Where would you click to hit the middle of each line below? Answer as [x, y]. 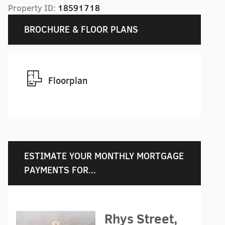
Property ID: [33, 8]
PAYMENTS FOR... [60, 170]
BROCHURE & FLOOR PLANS [81, 29]
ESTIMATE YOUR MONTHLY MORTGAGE [104, 156]
